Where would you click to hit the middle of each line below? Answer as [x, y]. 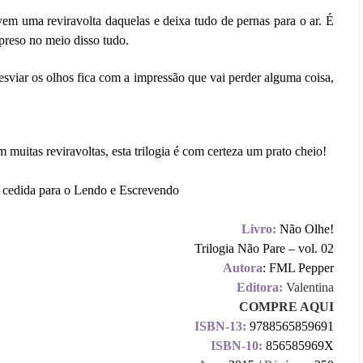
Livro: [259, 228]
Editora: [260, 287]
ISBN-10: [237, 345]
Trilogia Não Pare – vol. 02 [264, 248]
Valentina [310, 287]
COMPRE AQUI [286, 306]
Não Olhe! [305, 228]
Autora [243, 267]
